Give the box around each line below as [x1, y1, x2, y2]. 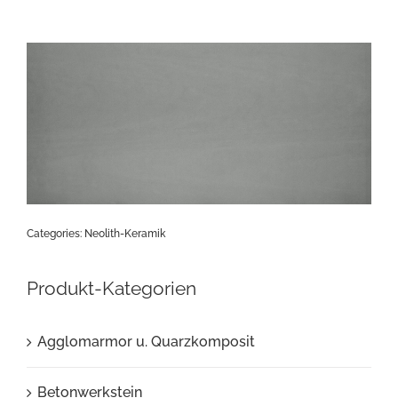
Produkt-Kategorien [26, 276, 196, 299]
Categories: [26, 227, 84, 240]
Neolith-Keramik [84, 227, 165, 240]
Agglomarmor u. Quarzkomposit [36, 333, 255, 351]
